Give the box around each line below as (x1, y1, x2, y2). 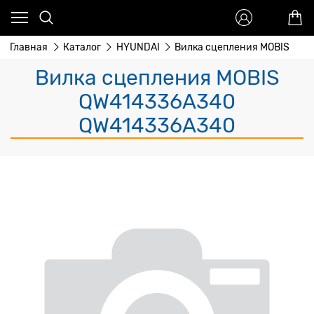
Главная (10, 41, 48, 53)
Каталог (62, 41, 101, 53)
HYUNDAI (116, 41, 160, 53)
